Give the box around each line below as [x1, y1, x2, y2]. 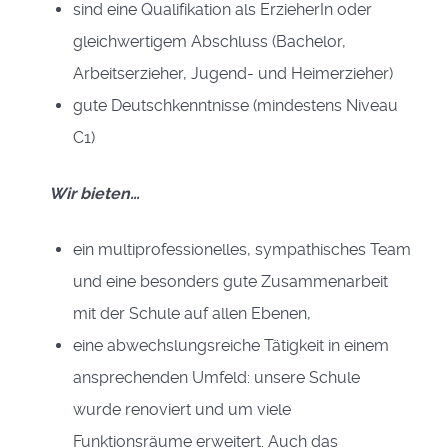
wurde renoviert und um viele [73, 400, 291, 419]
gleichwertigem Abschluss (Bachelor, [73, 32, 346, 51]
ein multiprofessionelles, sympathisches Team [73, 240, 411, 259]
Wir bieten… [49, 184, 140, 203]
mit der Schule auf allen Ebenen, [73, 304, 311, 323]
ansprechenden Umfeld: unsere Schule [73, 368, 360, 387]
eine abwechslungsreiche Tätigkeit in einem [73, 336, 389, 355]
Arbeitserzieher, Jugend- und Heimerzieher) [73, 64, 393, 83]
